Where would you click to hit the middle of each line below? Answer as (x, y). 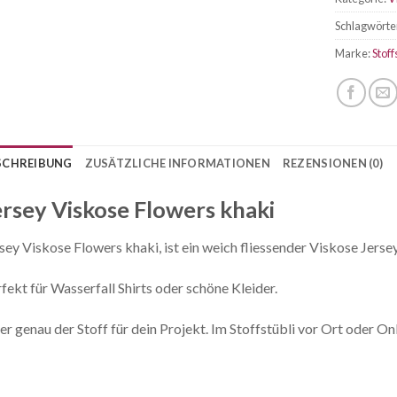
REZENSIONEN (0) (332, 163)
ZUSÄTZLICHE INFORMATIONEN (177, 163)
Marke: (354, 54)
